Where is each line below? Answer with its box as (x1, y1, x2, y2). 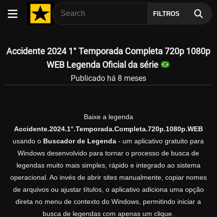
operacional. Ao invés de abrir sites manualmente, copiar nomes (10, 173, 207, 182)
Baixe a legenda (83, 113, 133, 121)
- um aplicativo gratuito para (116, 137, 204, 145)
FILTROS (153, 10, 180, 17)
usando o (13, 137, 43, 145)
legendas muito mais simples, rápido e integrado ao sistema (16, 161, 201, 170)
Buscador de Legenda (43, 137, 116, 145)
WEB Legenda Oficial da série (46, 60, 160, 70)
